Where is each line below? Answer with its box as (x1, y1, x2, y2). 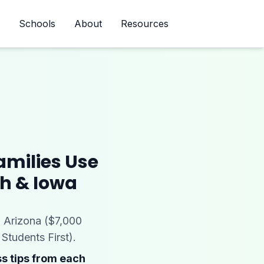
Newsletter (187, 18, 236, 29)
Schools (19, 18, 55, 29)
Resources (121, 18, 169, 29)
